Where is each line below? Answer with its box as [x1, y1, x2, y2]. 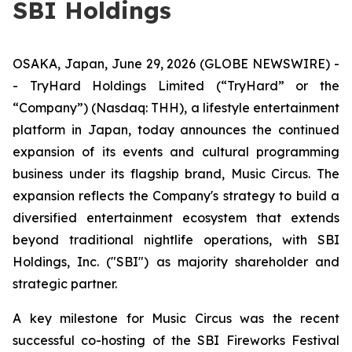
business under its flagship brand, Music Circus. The [13, 166, 339, 181]
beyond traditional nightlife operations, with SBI [13, 232, 339, 247]
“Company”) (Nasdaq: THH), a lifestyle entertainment [13, 100, 339, 115]
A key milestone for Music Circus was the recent [13, 310, 339, 326]
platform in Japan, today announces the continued [13, 122, 339, 137]
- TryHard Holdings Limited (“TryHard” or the [13, 78, 339, 93]
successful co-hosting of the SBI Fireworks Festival [13, 332, 339, 348]
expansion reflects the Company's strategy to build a [13, 188, 339, 203]
